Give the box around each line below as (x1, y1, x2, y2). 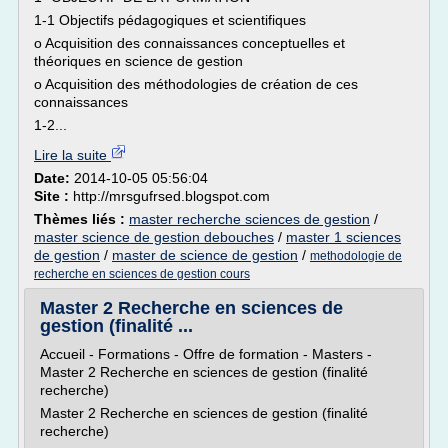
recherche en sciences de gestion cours (34, 267, 250, 281)
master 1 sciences (286, 229, 401, 245)
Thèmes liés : (34, 211, 129, 227)
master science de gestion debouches (34, 229, 274, 245)
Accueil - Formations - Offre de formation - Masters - (40, 346, 372, 362)
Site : (34, 188, 73, 204)
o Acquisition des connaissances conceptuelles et (34, 35, 345, 51)
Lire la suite (34, 147, 111, 163)
